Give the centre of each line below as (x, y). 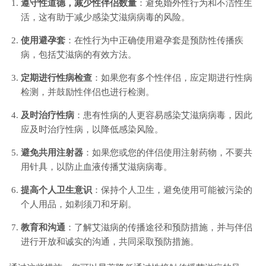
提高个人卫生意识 (56, 190)
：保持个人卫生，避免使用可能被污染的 (172, 190)
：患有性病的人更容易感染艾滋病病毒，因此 (163, 115)
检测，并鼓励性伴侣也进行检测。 (88, 92)
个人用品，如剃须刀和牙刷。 (79, 204)
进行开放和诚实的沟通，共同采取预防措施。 (110, 241)
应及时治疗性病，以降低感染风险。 (92, 129)
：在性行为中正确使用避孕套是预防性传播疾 (154, 40)
